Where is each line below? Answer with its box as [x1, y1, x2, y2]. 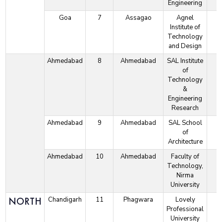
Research [171, 104, 199, 113]
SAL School [168, 118, 202, 128]
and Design [168, 42, 202, 51]
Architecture [167, 137, 203, 147]
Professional [166, 205, 204, 214]
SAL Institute [167, 56, 204, 66]
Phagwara [123, 195, 154, 205]
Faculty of [171, 152, 200, 162]
